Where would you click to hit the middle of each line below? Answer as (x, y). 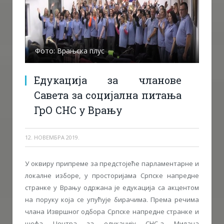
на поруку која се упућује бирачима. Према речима (112, 199)
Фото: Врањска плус (70, 50)
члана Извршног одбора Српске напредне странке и (112, 211)
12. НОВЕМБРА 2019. (52, 137)
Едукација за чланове (108, 80)
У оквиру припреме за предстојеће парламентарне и (112, 163)
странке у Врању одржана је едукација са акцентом (112, 187)
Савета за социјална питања (108, 95)
